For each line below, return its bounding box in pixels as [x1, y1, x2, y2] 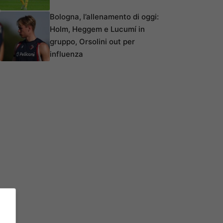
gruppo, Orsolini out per [50, 36, 135, 46]
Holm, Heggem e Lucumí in [50, 24, 145, 34]
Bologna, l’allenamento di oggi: [50, 11, 159, 21]
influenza [50, 49, 83, 59]
